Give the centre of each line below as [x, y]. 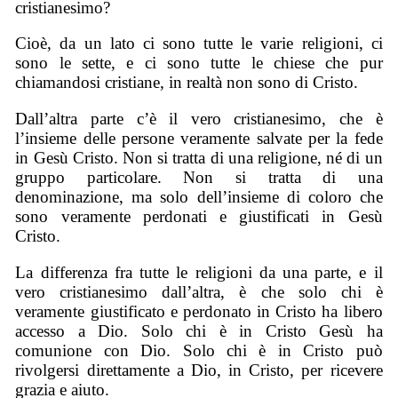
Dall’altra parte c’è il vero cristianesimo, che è [199, 118]
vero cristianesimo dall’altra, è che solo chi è [199, 291]
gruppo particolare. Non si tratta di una [199, 177]
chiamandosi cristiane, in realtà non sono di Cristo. [187, 83]
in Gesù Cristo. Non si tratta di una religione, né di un [199, 157]
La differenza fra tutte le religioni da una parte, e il [199, 272]
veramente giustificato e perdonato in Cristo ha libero [199, 311]
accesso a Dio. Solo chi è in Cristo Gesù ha [199, 330]
